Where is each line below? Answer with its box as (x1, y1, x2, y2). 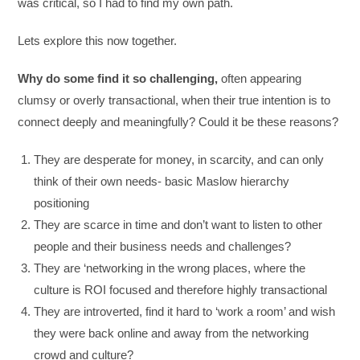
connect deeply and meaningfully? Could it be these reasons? (18, 114, 339, 129)
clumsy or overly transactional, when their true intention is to (18, 92, 331, 107)
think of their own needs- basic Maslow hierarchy (34, 174, 290, 188)
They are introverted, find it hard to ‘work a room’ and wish (34, 304, 336, 318)
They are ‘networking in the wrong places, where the (34, 260, 306, 275)
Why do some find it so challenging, (18, 71, 222, 85)
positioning (34, 195, 90, 210)
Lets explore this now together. (18, 33, 178, 47)
